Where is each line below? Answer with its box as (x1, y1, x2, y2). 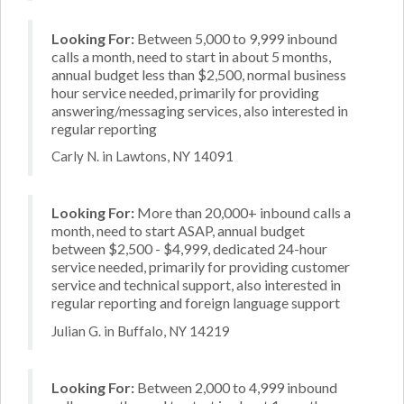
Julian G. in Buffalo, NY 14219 (51, 322, 230, 339)
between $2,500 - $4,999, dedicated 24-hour (51, 240, 327, 257)
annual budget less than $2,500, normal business (51, 65, 346, 83)
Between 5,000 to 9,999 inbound (134, 29, 337, 47)
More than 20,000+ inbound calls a (134, 204, 351, 221)
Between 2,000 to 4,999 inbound (134, 378, 337, 396)
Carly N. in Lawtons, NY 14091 (51, 148, 234, 164)
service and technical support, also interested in (51, 276, 341, 293)
